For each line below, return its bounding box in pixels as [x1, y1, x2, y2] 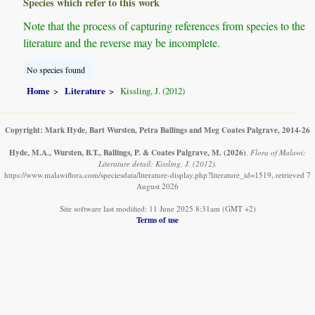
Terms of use [136, 214, 179, 226]
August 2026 [136, 181, 179, 192]
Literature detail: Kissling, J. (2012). [98, 158, 217, 169]
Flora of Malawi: [250, 147, 306, 158]
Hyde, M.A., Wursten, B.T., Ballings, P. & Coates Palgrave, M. [9, 146, 221, 159]
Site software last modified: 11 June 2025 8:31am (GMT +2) [59, 203, 256, 214]
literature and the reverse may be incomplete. [23, 34, 221, 50]
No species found [27, 63, 86, 75]
